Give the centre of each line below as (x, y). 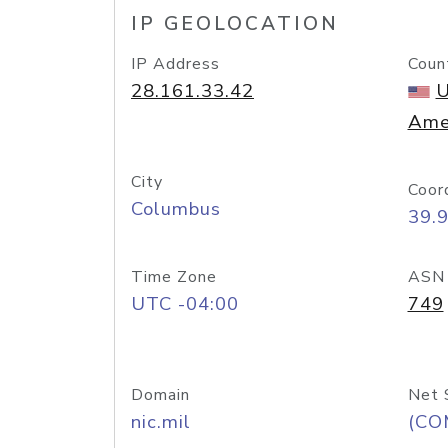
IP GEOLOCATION (235, 24)
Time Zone (174, 277)
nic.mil (161, 422)
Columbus (176, 209)
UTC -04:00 (185, 304)
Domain (160, 395)
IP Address (175, 64)
